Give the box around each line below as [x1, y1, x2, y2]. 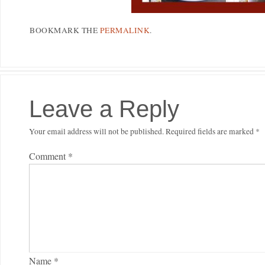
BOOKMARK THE [30, 25, 100, 36]
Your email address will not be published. [29, 126, 164, 137]
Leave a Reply [29, 96, 179, 122]
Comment [29, 149, 68, 162]
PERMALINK [99, 25, 150, 36]
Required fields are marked [166, 126, 256, 137]
